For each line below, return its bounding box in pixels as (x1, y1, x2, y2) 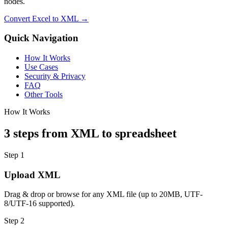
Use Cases (24, 63, 58, 72)
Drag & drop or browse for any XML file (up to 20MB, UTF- (4, 190, 203, 199)
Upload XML (4, 169, 61, 180)
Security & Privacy (24, 72, 85, 81)
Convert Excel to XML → (4, 14, 89, 23)
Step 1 (4, 150, 24, 159)
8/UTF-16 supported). (4, 199, 75, 208)
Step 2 (4, 216, 24, 225)
